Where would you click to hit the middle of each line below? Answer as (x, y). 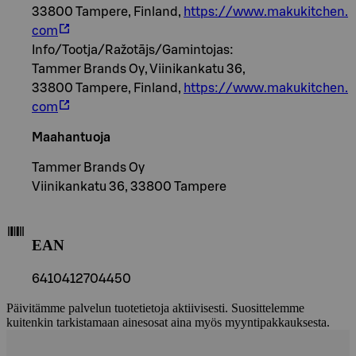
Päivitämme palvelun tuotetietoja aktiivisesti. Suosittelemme (155, 308)
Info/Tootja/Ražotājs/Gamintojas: (133, 50)
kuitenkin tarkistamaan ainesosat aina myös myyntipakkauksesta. (168, 322)
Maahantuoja (71, 138)
